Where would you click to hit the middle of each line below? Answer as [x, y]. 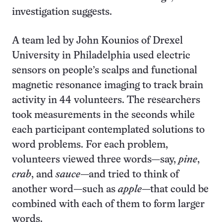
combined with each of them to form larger [108, 204]
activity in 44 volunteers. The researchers [106, 100]
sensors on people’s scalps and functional [105, 71]
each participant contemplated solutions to [108, 130]
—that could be [175, 190]
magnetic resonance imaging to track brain [108, 85]
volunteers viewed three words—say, [95, 160]
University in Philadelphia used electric [101, 56]
